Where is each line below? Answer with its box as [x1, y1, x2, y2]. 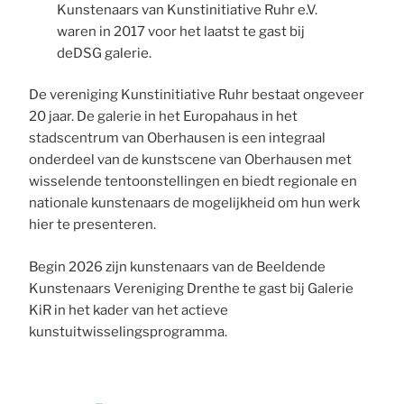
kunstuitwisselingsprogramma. [29, 323, 228, 340]
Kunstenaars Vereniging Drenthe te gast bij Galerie [29, 280, 354, 297]
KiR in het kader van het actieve [29, 301, 229, 318]
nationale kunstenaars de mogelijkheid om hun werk [29, 195, 361, 212]
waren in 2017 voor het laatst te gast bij [56, 23, 305, 40]
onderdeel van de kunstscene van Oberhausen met [29, 151, 353, 169]
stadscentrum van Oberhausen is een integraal [29, 130, 326, 147]
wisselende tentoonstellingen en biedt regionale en [29, 173, 358, 190]
